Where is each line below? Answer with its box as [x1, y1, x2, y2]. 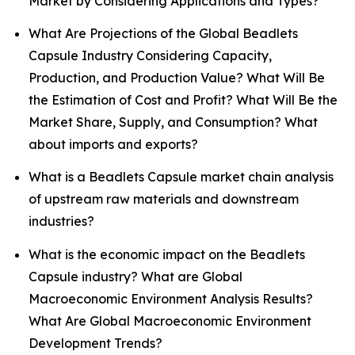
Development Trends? [29, 334, 162, 351]
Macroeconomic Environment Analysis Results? [29, 290, 313, 307]
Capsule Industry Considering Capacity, [29, 47, 272, 63]
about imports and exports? [29, 136, 198, 152]
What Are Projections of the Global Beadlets [29, 25, 298, 41]
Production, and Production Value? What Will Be [29, 69, 325, 86]
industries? [29, 213, 94, 230]
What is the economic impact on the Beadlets [29, 246, 305, 262]
